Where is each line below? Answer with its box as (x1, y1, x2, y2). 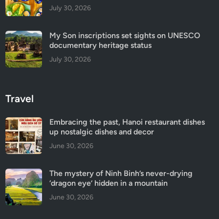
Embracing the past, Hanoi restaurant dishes (49, 117, 205, 127)
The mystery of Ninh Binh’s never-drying (49, 168, 193, 178)
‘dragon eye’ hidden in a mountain (49, 178, 168, 188)
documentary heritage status (49, 40, 152, 50)
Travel (5, 92, 34, 105)
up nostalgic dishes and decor (49, 127, 154, 136)
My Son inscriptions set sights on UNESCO (49, 30, 201, 40)
